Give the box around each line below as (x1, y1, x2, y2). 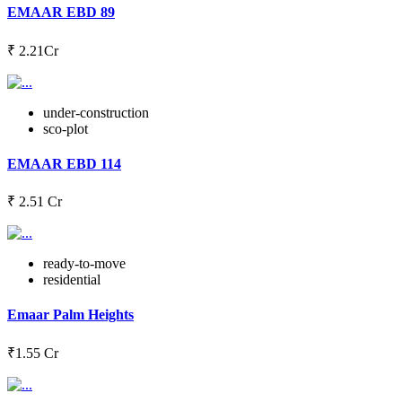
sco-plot (43, 120, 88, 136)
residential (43, 272, 100, 288)
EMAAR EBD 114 (7, 155, 121, 171)
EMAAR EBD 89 (7, 4, 115, 21)
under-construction (43, 104, 149, 120)
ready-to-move (43, 256, 126, 272)
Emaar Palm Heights (7, 307, 134, 323)
